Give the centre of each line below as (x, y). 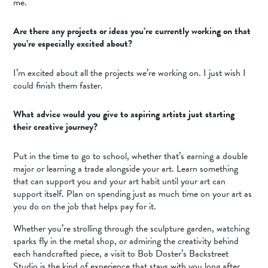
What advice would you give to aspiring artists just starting (124, 115)
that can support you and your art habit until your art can (120, 181)
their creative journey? (56, 127)
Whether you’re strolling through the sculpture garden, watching (132, 229)
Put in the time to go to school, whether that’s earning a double (131, 156)
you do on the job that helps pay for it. (85, 206)
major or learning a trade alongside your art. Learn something (126, 168)
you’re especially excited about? (73, 44)
